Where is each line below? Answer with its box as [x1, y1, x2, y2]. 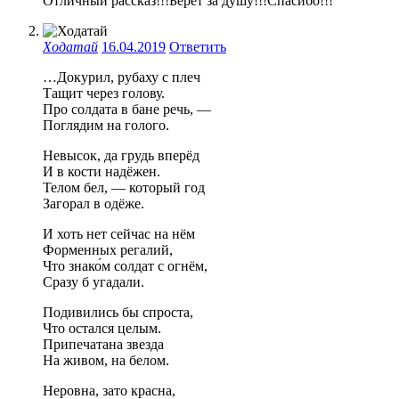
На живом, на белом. [43, 353, 169, 369]
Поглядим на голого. [43, 118, 169, 134]
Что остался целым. [43, 321, 161, 337]
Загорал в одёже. [43, 196, 144, 212]
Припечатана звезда [43, 337, 164, 353]
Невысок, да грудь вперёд [43, 148, 199, 164]
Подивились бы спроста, [43, 305, 193, 321]
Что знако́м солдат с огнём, [43, 258, 208, 274]
